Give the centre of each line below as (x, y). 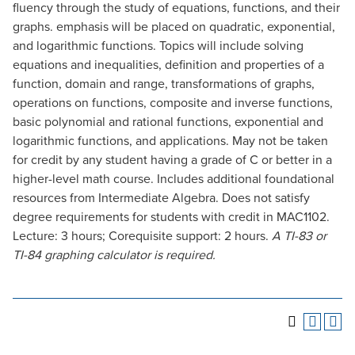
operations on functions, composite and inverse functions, (173, 103)
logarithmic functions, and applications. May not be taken (170, 141)
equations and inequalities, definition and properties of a (168, 65)
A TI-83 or (299, 236)
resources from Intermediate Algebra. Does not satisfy (161, 198)
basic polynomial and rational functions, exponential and (168, 122)
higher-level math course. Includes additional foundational (174, 179)
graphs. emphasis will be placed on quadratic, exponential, (174, 27)
